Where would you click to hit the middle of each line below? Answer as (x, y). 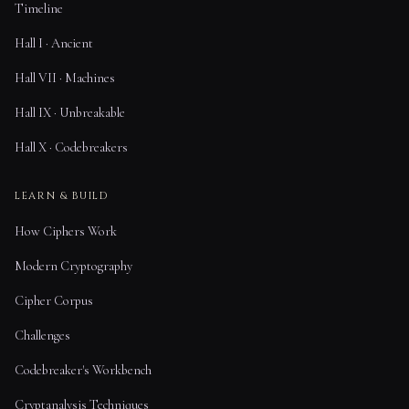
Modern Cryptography (73, 266)
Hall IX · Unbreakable (70, 113)
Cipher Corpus (54, 300)
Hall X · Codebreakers (71, 148)
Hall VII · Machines (65, 79)
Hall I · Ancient (54, 44)
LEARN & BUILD (62, 195)
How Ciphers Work (66, 231)
